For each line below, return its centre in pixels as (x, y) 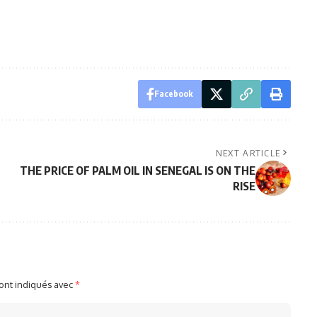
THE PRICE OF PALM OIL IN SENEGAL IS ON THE (137, 170)
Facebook (173, 93)
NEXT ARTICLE (248, 152)
